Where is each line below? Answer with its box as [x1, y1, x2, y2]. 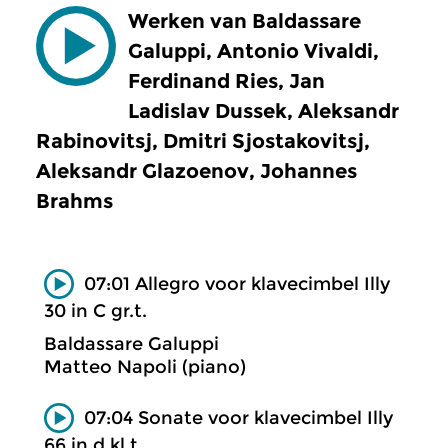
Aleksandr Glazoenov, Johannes [36, 159, 357, 183]
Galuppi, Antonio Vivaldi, [128, 39, 379, 63]
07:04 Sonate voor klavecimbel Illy [84, 406, 393, 429]
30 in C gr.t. [44, 299, 147, 322]
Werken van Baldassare [128, 9, 361, 33]
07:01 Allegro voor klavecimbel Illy [84, 272, 390, 295]
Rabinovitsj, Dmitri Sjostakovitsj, [36, 129, 370, 153]
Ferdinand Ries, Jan [128, 69, 325, 93]
